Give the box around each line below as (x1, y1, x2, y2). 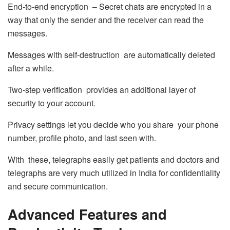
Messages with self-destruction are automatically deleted (8, 49, 215, 61)
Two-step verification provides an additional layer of (8, 84, 196, 95)
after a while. (8, 62, 54, 74)
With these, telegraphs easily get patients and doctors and (8, 154, 219, 165)
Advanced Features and (8, 203, 167, 224)
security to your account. (8, 97, 95, 109)
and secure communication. (8, 180, 108, 192)
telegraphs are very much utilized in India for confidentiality (8, 167, 220, 179)
